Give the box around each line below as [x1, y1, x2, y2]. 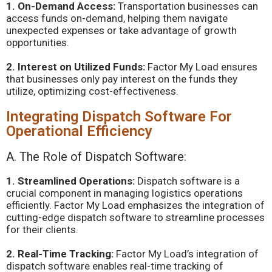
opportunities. [6, 36, 69, 49]
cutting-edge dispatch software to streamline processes [6, 211, 265, 223]
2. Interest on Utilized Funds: [6, 61, 148, 73]
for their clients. [6, 223, 78, 236]
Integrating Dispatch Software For [6, 108, 232, 125]
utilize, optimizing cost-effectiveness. [6, 85, 178, 97]
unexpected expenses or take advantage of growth [6, 24, 237, 36]
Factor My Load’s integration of [114, 248, 259, 260]
